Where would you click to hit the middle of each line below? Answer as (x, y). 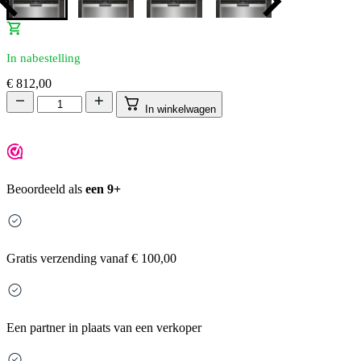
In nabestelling (44, 58)
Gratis (22, 259)
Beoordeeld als (46, 189)
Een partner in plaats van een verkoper (104, 328)
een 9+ (103, 189)
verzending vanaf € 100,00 (107, 259)
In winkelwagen (181, 110)
